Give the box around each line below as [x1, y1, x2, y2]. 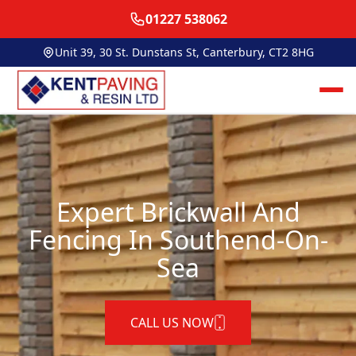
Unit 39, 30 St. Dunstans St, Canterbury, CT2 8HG [55, 44, 314, 60]
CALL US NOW [130, 314, 214, 332]
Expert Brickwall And [56, 195, 300, 230]
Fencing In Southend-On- [28, 222, 328, 257]
